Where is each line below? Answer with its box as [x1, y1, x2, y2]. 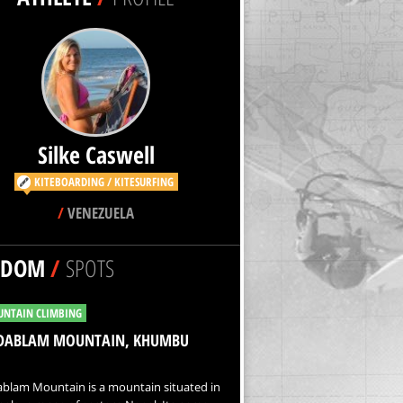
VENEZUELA [64, 202, 134, 223]
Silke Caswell [37, 139, 155, 171]
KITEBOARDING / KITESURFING [33, 174, 174, 190]
